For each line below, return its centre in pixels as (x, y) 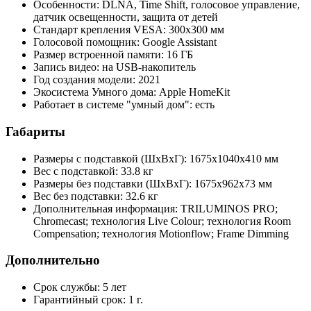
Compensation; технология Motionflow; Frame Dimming (161, 233)
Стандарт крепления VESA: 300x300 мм (129, 30)
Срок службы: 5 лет (80, 287)
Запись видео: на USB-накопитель (115, 67)
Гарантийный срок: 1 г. (88, 300)
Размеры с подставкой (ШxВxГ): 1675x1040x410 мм (156, 158)
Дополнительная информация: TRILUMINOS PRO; (155, 208)
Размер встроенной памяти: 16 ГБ (113, 55)
